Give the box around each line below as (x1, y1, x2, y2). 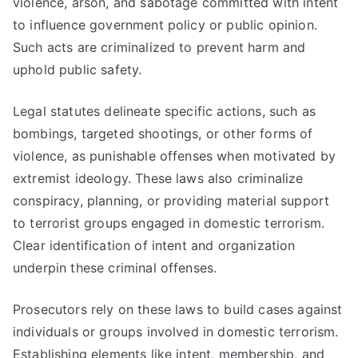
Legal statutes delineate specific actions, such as (13, 103, 316, 119)
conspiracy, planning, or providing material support (13, 193, 330, 209)
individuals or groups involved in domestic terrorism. (13, 324, 339, 340)
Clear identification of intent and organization (13, 237, 296, 253)
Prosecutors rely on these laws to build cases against (13, 301, 343, 317)
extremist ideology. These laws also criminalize (13, 170, 304, 186)
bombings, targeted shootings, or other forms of (13, 125, 313, 141)
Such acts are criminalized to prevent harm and (13, 39, 306, 55)
